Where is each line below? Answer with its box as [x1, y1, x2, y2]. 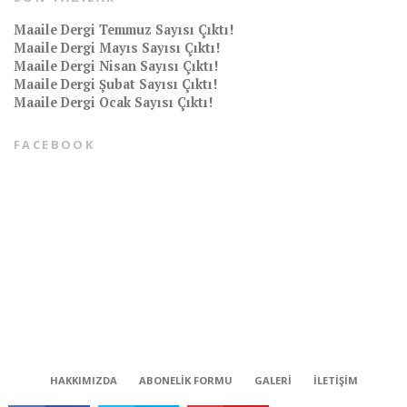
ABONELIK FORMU [138, 372, 233, 387]
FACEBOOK [14, 135, 95, 153]
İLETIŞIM [313, 372, 358, 387]
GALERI [253, 372, 292, 387]
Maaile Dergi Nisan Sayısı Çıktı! [14, 56, 218, 74]
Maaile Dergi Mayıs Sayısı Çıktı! [14, 38, 220, 56]
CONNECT [7, 311, 47, 323]
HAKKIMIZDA [49, 372, 117, 387]
